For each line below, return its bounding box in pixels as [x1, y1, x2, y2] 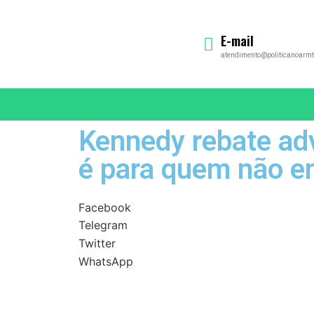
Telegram [78, 218, 128, 233]
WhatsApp [78, 254, 133, 268]
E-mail [220, 32, 254, 50]
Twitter [78, 235, 116, 250]
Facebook [78, 200, 131, 214]
